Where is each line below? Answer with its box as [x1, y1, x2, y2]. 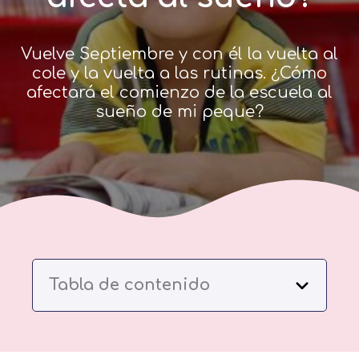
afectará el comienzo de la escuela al [26, 83, 333, 103]
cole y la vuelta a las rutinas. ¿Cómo [32, 64, 327, 83]
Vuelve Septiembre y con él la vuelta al [21, 45, 338, 64]
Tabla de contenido [49, 276, 210, 295]
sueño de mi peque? [95, 103, 264, 122]
